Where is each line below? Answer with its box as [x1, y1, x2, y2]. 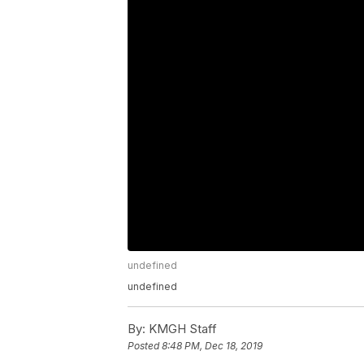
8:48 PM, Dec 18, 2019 [162, 340, 262, 353]
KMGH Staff [145, 321, 217, 337]
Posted [128, 340, 162, 353]
